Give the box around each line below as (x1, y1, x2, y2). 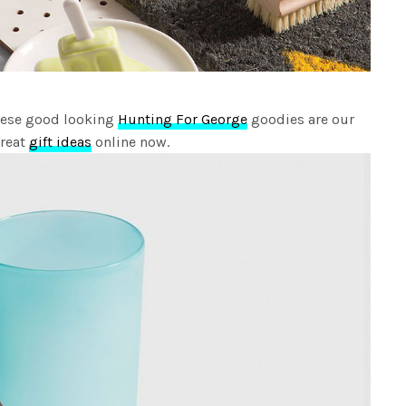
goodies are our (247, 110, 355, 128)
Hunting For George (118, 110, 248, 128)
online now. (92, 132, 170, 150)
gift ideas (29, 132, 92, 150)
